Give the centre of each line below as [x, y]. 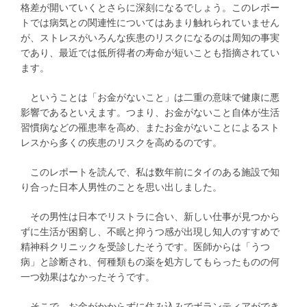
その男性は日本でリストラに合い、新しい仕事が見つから [150, 217]
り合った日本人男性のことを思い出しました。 [121, 187]
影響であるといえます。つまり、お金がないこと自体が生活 [150, 113]
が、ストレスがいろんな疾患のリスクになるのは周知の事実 [150, 38]
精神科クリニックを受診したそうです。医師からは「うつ [145, 247]
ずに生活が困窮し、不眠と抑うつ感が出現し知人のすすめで [150, 232]
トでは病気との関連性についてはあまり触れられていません [150, 23]
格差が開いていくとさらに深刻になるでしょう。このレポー [150, 8]
